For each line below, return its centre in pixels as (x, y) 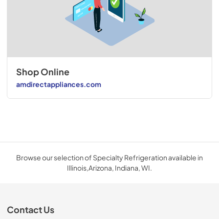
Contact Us (31, 209)
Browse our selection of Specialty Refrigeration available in (109, 157)
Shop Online (43, 72)
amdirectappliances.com (58, 84)
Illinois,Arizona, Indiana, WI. (109, 167)
